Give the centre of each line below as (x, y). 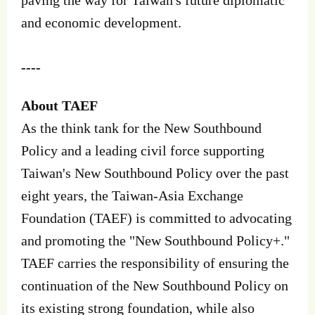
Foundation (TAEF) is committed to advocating (156, 218)
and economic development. (101, 22)
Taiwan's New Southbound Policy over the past (155, 173)
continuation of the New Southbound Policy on (155, 285)
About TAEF (59, 105)
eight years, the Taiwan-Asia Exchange (132, 195)
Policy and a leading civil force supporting (143, 150)
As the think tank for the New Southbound (141, 128)
